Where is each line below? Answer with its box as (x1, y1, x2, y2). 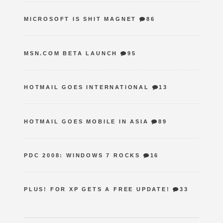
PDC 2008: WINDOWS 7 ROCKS (24, 152, 141, 158)
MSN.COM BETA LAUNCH (24, 50, 118, 56)
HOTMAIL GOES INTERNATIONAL (24, 84, 149, 91)
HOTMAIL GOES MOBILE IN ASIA (24, 118, 149, 124)
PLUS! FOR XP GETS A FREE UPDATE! (24, 186, 170, 193)
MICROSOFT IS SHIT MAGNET (24, 16, 137, 22)
